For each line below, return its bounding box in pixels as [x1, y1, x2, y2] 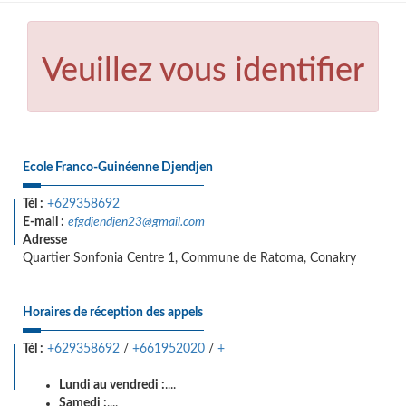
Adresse [23, 234, 67, 246]
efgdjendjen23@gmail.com [68, 216, 205, 228]
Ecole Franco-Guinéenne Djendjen [23, 161, 213, 174]
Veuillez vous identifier [42, 54, 364, 87]
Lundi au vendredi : [59, 379, 165, 391]
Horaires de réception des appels [23, 306, 203, 319]
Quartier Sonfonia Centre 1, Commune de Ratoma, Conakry [23, 252, 356, 265]
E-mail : [23, 216, 64, 228]
